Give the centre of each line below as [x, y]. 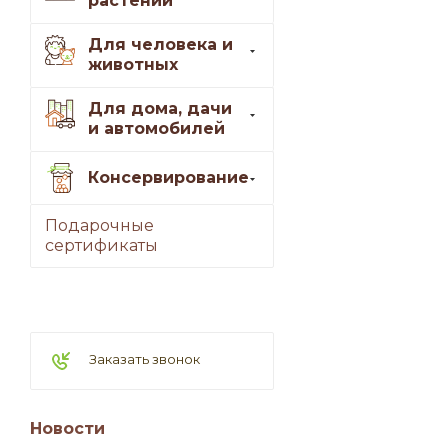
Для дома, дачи [160, 109]
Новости [67, 429]
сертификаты [101, 246]
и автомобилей [156, 129]
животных [133, 65]
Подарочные [99, 226]
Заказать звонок [144, 359]
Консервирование [168, 177]
